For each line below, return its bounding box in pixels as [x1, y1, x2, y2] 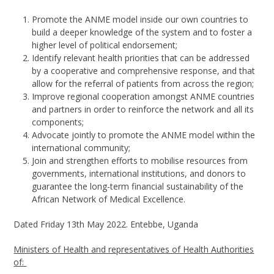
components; [32, 116, 84, 128]
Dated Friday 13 [13, 218, 77, 230]
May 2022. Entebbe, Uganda [84, 218, 199, 230]
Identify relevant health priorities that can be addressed [32, 51, 250, 64]
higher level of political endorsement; [32, 39, 178, 51]
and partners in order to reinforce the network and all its [32, 103, 254, 115]
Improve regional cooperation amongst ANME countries [32, 90, 255, 102]
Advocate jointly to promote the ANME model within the [32, 128, 256, 141]
